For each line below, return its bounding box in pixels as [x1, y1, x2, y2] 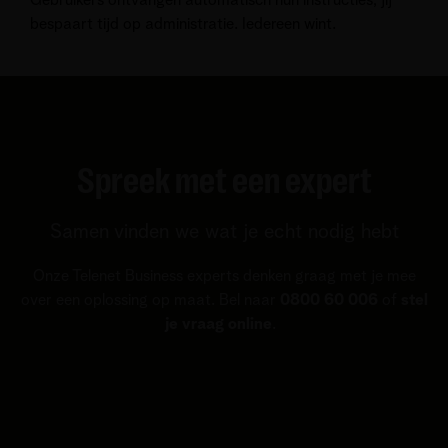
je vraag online [164, 315, 272, 332]
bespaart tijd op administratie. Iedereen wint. [30, 15, 336, 32]
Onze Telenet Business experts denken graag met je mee [32, 267, 416, 284]
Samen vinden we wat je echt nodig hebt [49, 221, 399, 242]
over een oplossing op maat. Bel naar [20, 291, 280, 308]
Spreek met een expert [76, 160, 372, 202]
